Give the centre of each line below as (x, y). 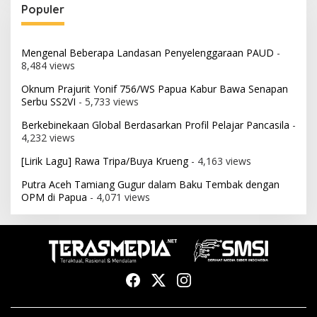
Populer (43, 9)
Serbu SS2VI (48, 101)
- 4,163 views (220, 161)
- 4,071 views (119, 197)
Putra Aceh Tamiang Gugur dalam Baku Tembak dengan (150, 184)
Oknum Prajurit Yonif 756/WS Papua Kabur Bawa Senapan (155, 88)
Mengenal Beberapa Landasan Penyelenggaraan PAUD (148, 52)
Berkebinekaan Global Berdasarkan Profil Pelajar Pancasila (155, 125)
